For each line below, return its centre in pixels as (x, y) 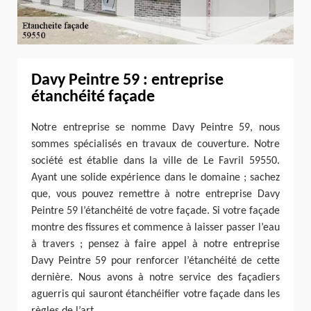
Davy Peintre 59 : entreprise (127, 80)
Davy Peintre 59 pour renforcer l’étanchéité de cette (155, 261)
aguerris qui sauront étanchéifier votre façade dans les (155, 294)
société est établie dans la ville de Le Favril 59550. (155, 161)
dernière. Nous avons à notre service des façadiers (155, 277)
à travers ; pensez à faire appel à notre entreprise (155, 244)
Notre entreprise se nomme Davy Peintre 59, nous (155, 127)
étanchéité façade (93, 97)
